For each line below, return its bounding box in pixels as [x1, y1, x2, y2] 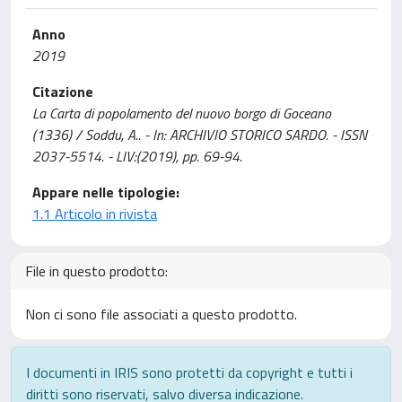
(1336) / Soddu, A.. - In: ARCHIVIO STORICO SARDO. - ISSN [32, 124, 367, 145]
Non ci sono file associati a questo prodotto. [25, 303, 297, 325]
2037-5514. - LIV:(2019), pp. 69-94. [32, 145, 242, 167]
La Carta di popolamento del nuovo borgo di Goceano [32, 102, 331, 124]
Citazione [32, 81, 93, 102]
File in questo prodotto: [25, 260, 168, 282]
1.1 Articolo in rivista [32, 203, 157, 224]
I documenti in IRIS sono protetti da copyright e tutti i [26, 362, 353, 383]
